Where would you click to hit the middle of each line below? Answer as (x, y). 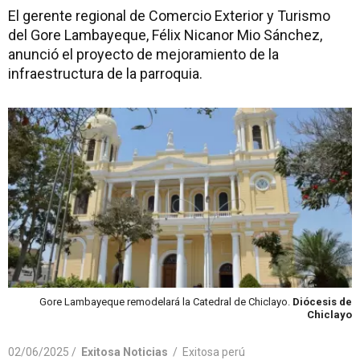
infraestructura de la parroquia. (105, 74)
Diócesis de (322, 301)
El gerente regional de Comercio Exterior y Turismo (169, 16)
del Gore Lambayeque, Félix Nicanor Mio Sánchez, (165, 35)
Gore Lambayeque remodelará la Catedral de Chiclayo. (166, 301)
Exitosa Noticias (125, 352)
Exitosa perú (214, 352)
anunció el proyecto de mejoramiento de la (143, 54)
